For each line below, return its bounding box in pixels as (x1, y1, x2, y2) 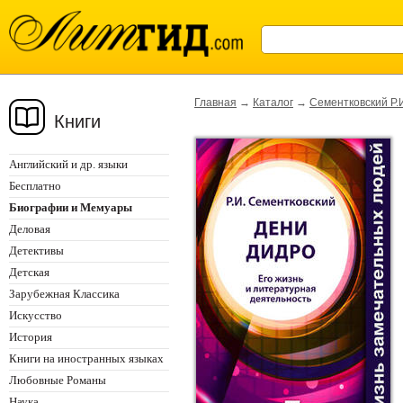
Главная (194, 96, 237, 109)
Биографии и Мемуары (9, 201, 132, 214)
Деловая (9, 222, 50, 236)
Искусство (9, 309, 62, 322)
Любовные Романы (9, 373, 106, 387)
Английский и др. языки (9, 157, 128, 171)
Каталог (253, 96, 293, 109)
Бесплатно (9, 179, 61, 193)
